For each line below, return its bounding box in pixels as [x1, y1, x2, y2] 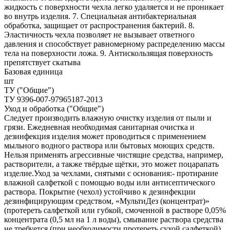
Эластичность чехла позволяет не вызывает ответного [4, 30, 195, 40]
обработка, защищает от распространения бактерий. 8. [4, 21, 195, 30]
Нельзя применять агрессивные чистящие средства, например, [4, 150, 223, 160]
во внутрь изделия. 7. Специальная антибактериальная [4, 12, 196, 21]
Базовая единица [4, 67, 63, 76]
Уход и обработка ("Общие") [4, 104, 104, 113]
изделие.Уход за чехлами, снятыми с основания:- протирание [4, 169, 218, 178]
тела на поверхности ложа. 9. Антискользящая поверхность [4, 49, 213, 58]
